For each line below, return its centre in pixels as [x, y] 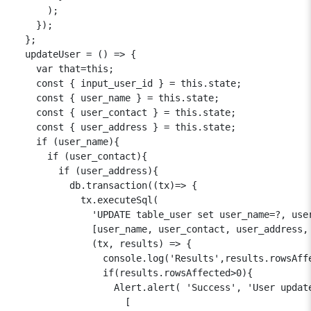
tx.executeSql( [86, 200]
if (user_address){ [86, 170]
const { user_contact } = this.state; [125, 112]
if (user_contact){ [81, 156]
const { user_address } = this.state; [125, 127]
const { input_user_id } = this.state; [128, 83]
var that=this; [64, 68]
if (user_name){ [67, 141]
